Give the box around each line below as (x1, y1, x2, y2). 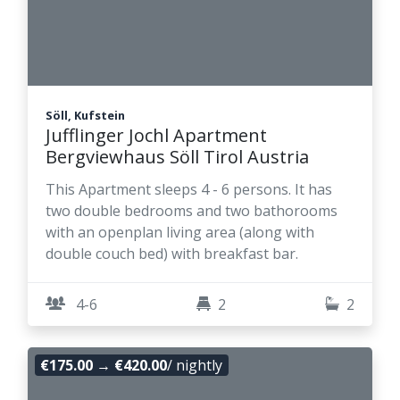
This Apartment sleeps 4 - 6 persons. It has (46, 179, 332, 200)
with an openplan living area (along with (46, 222, 314, 243)
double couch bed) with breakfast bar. (46, 244, 298, 264)
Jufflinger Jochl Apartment (46, 123, 267, 148)
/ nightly (167, 355, 223, 376)
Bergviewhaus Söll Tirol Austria (46, 145, 309, 170)
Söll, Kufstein (46, 107, 125, 124)
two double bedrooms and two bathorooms (46, 201, 337, 221)
